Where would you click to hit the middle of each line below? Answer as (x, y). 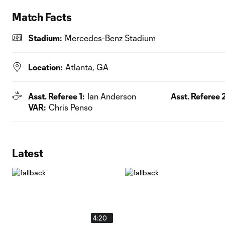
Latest (28, 153)
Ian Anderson (112, 96)
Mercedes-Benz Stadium (110, 38)
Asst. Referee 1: (56, 96)
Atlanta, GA (87, 67)
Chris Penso (71, 107)
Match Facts (42, 17)
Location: (45, 67)
